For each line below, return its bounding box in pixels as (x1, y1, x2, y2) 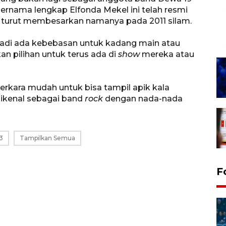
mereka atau (140, 49, 194, 59)
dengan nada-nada (103, 93, 183, 103)
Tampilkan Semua (20, 134, 75, 142)
